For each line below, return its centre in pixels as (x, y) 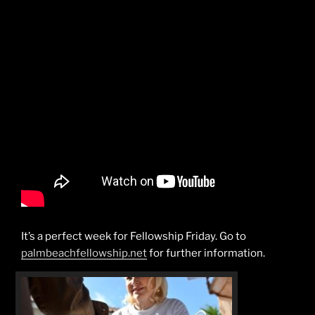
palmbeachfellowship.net (84, 253)
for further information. (206, 253)
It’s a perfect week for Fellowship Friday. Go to (134, 236)
